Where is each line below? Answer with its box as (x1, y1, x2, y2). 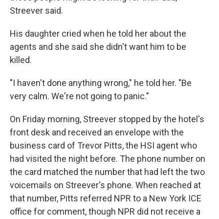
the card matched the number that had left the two (10, 166, 205, 177)
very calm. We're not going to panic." (10, 90, 149, 101)
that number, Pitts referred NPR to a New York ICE (10, 193, 201, 203)
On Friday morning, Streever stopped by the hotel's (10, 113, 204, 124)
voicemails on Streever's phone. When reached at (10, 179, 201, 190)
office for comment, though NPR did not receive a (10, 206, 200, 217)
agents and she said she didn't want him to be (10, 41, 186, 52)
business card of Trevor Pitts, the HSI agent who (10, 140, 197, 151)
